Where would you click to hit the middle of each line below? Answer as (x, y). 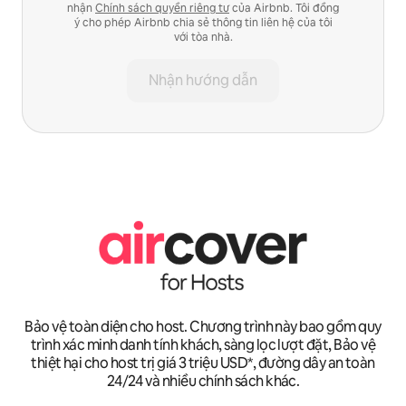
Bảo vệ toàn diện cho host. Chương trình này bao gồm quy (203, 327)
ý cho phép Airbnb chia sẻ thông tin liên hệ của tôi (203, 22)
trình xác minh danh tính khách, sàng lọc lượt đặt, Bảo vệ (203, 345)
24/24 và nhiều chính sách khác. (203, 382)
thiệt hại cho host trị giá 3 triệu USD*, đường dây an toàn (203, 363)
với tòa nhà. (203, 37)
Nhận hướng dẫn (203, 80)
